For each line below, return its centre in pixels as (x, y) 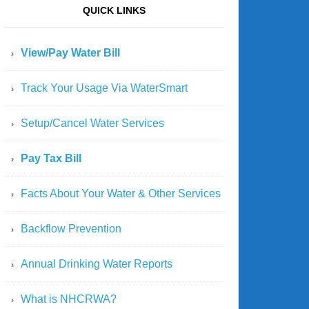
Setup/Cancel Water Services (92, 123)
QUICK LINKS (114, 10)
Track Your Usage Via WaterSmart (104, 88)
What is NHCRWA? (69, 299)
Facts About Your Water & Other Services (121, 193)
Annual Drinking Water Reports (97, 264)
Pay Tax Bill (51, 158)
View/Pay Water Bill (70, 53)
